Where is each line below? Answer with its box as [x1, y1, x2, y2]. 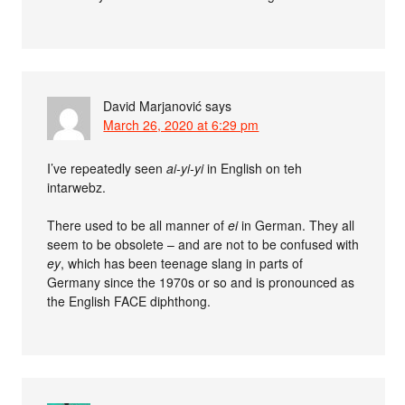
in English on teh [203, 159, 303, 178]
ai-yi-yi [166, 159, 204, 178]
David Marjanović [103, 97, 202, 116]
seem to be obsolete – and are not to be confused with [47, 235, 360, 254]
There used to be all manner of [47, 216, 229, 235]
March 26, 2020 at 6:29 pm [103, 116, 259, 135]
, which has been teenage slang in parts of [61, 254, 304, 273]
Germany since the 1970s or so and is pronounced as [47, 273, 355, 292]
